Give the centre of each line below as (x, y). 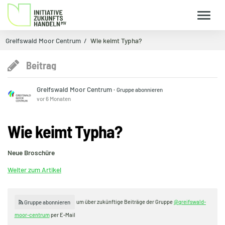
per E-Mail (62, 214)
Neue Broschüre (31, 152)
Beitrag (41, 66)
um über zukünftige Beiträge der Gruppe (125, 202)
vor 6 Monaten (54, 99)
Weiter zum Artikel (34, 169)
